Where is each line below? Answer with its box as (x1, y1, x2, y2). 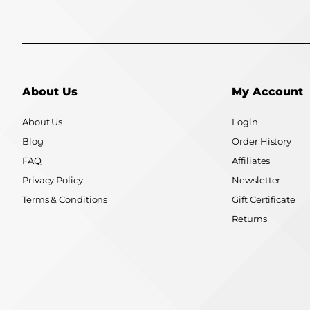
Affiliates (232, 155, 271, 167)
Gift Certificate (232, 194, 295, 206)
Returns (232, 213, 267, 225)
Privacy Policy (22, 174, 83, 186)
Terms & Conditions (22, 194, 108, 206)
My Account (232, 85, 304, 99)
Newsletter (232, 174, 281, 186)
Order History (232, 136, 292, 147)
